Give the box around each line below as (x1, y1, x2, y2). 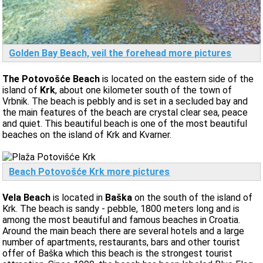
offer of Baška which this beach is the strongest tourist (2, 247, 233, 259)
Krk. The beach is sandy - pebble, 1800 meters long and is (2, 203, 240, 214)
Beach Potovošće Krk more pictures (9, 166, 170, 177)
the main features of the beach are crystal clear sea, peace (2, 106, 248, 118)
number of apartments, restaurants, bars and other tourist (2, 236, 241, 248)
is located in (53, 191, 106, 203)
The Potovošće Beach (2, 73, 100, 85)
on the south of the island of (134, 191, 253, 203)
